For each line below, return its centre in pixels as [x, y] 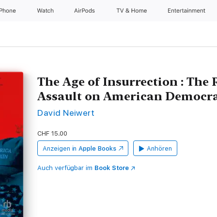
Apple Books [97, 148]
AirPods [85, 11]
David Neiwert [66, 113]
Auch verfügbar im [66, 168]
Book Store [112, 168]
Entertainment [187, 11]
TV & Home [132, 11]
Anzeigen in [60, 148]
